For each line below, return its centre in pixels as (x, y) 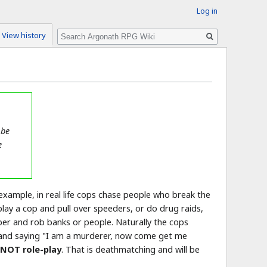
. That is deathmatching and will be (131, 249)
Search (77, 32)
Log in (207, 11)
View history (24, 35)
